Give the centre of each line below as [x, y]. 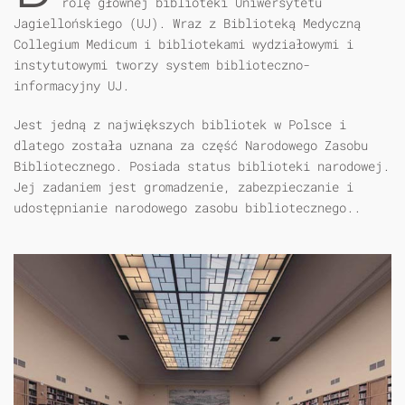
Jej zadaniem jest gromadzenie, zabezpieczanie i [184, 187]
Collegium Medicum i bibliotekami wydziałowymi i [184, 44]
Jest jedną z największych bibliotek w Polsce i [180, 124]
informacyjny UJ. [71, 85]
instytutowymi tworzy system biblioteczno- [162, 65]
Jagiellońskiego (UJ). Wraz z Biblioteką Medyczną [187, 23]
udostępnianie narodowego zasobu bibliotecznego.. [187, 207]
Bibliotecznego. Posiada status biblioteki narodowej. [202, 166]
